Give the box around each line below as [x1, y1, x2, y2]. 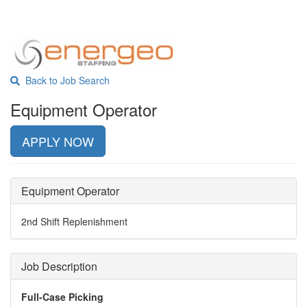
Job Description [21, 258, 97, 274]
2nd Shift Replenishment [21, 214, 127, 228]
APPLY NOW [22, 132, 94, 150]
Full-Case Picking [21, 290, 103, 304]
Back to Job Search [20, 73, 110, 87]
